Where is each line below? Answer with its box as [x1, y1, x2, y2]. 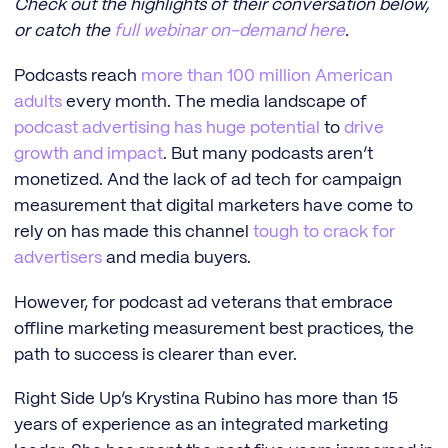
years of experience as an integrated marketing [14, 417, 388, 434]
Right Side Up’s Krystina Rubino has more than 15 [14, 391, 398, 408]
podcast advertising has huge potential [14, 120, 320, 137]
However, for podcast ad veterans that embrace [14, 294, 393, 311]
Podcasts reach [14, 68, 141, 85]
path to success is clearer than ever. [14, 346, 297, 363]
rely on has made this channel [14, 224, 253, 241]
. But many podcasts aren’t [163, 146, 373, 163]
